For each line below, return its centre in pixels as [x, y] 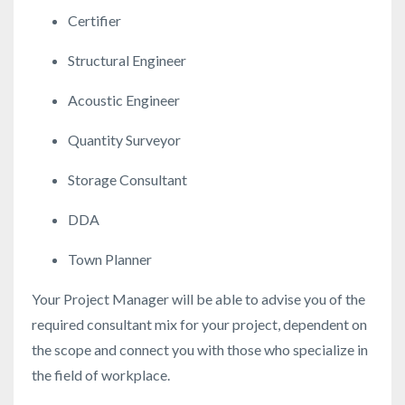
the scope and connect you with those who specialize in [200, 350]
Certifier [94, 21]
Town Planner [110, 259]
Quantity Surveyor [124, 140]
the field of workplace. [102, 375]
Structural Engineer [127, 61]
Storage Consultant [127, 180]
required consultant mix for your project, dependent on [199, 325]
